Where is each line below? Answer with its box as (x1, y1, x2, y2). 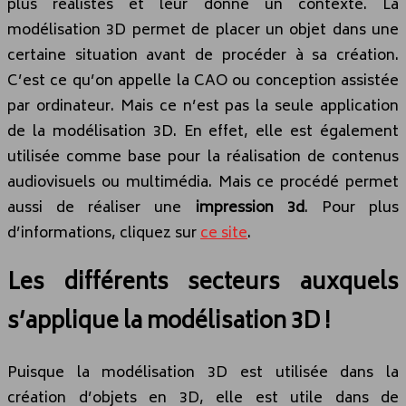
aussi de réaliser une (7, 195, 196, 221)
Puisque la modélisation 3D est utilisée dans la (7, 360, 399, 386)
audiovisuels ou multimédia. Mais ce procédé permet (7, 169, 399, 196)
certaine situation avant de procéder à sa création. (7, 43, 399, 69)
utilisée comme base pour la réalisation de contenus (7, 144, 399, 170)
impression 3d (195, 195, 304, 221)
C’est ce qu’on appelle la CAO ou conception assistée (7, 68, 399, 94)
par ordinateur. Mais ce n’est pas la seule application (7, 93, 399, 120)
